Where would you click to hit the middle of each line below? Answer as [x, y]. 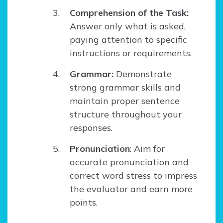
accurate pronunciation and [129, 162]
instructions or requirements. [131, 53]
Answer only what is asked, [128, 26]
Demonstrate [143, 74]
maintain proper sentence [125, 101]
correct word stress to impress [133, 176]
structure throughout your [126, 114]
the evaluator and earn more [131, 189]
